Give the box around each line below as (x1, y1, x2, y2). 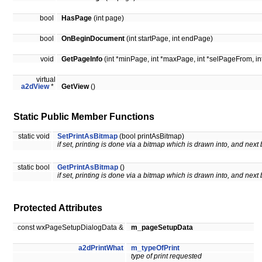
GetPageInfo (61, 56, 102, 63)
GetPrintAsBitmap (57, 164, 118, 171)
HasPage (61, 15, 92, 22)
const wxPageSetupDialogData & (18, 224, 125, 232)
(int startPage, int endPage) (125, 35, 213, 43)
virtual (36, 76, 56, 84)
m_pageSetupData (131, 224, 193, 232)
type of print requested (131, 253, 202, 260)
